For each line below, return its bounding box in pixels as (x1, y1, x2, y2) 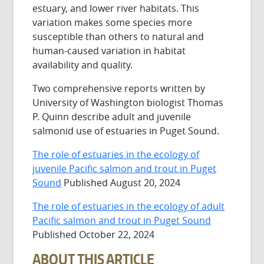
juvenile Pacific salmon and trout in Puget (32, 162, 217, 176)
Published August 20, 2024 (61, 176, 181, 190)
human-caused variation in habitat (32, 44, 186, 58)
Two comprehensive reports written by (32, 82, 206, 95)
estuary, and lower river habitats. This (32, 2, 200, 15)
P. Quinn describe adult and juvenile (32, 110, 192, 124)
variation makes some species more (32, 16, 193, 29)
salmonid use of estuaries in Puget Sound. (32, 124, 222, 138)
